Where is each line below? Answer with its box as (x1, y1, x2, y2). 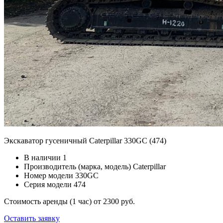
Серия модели (24, 180, 72, 189)
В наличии (24, 153, 61, 162)
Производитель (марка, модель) (24, 162, 131, 171)
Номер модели (24, 171, 73, 180)
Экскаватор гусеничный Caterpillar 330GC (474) (4, 136, 166, 145)
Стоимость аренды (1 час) (4, 197, 94, 206)
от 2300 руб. (94, 197, 135, 206)
